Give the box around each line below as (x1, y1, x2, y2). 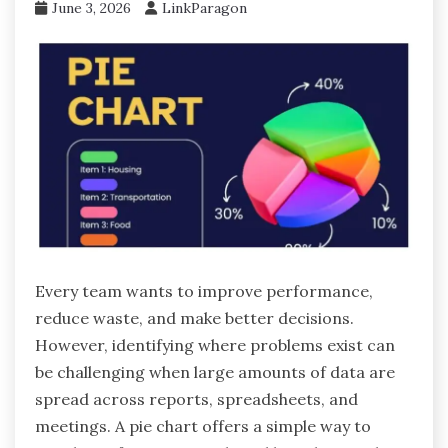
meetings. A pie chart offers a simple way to (35, 415, 371, 436)
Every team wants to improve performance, (35, 280, 373, 301)
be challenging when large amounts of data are (35, 361, 395, 382)
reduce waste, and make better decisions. (35, 307, 354, 328)
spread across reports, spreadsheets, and (35, 388, 358, 409)
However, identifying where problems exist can (35, 334, 395, 355)
